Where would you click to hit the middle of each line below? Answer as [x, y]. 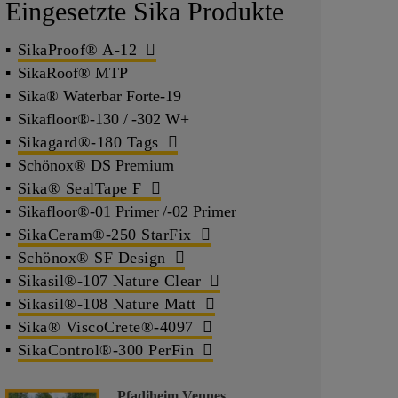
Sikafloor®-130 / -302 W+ [103, 119]
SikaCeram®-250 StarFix [104, 234]
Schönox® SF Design [92, 257]
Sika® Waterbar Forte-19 [99, 96]
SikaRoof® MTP [72, 72]
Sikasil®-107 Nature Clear [109, 280]
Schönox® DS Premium [96, 165]
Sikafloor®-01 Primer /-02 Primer [127, 211]
